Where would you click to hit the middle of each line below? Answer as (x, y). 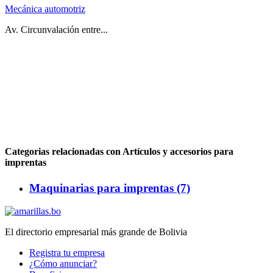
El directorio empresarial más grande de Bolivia (96, 232)
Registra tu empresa (67, 253)
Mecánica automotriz (45, 9)
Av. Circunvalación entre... (56, 30)
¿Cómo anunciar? (63, 264)
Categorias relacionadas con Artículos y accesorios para (119, 152)
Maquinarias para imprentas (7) (110, 188)
